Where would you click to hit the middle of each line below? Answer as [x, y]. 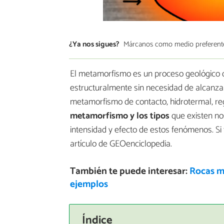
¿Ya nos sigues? [94, 44]
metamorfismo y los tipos [120, 116]
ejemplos [89, 184]
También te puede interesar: [129, 171]
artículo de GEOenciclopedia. [121, 144]
